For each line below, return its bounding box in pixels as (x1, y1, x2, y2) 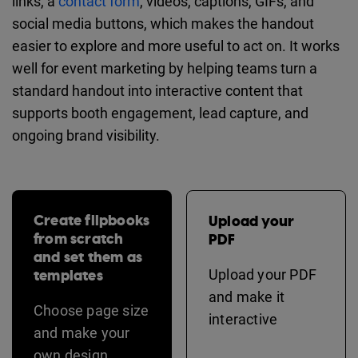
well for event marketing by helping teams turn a (12, 59, 317, 77)
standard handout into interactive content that (12, 82, 303, 99)
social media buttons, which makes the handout (12, 14, 314, 32)
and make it (209, 288, 285, 305)
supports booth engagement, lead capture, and (12, 104, 308, 121)
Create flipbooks (34, 210, 150, 230)
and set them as (34, 247, 142, 267)
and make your (34, 324, 130, 341)
